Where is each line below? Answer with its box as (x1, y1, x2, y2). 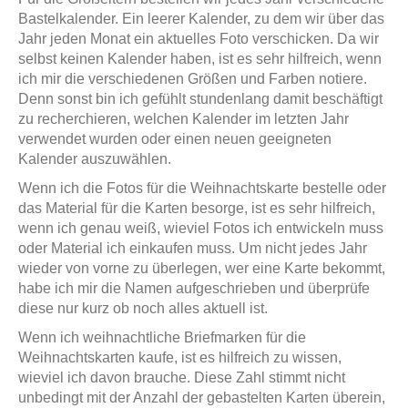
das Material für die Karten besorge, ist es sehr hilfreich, (18, 200, 375, 217)
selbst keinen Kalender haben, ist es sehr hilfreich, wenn (18, 51, 382, 67)
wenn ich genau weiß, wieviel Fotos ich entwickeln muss (18, 220, 383, 237)
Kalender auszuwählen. (18, 151, 171, 168)
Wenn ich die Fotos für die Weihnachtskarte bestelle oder (18, 180, 386, 197)
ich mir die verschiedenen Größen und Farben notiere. (18, 71, 367, 87)
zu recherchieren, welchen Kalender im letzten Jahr (18, 111, 349, 127)
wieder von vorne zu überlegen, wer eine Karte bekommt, (18, 260, 385, 277)
